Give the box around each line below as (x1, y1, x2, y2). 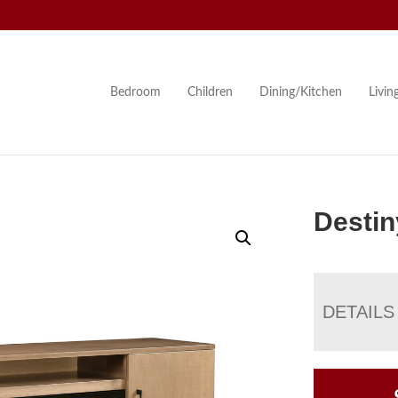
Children (187, 85, 233, 99)
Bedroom (109, 85, 161, 99)
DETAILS (322, 301, 395, 322)
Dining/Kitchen (259, 85, 342, 99)
